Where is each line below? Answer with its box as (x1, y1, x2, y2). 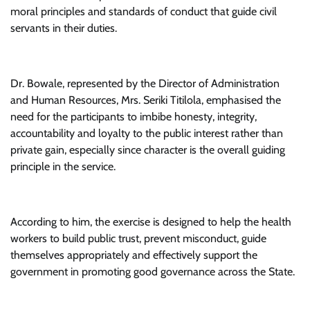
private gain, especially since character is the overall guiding (10, 143, 285, 156)
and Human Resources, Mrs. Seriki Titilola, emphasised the (10, 93, 281, 107)
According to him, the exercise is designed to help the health (10, 215, 291, 228)
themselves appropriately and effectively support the (10, 248, 257, 262)
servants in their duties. (10, 21, 117, 35)
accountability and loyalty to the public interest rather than (10, 127, 283, 140)
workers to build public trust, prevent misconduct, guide (10, 232, 266, 245)
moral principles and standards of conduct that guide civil (10, 5, 277, 18)
